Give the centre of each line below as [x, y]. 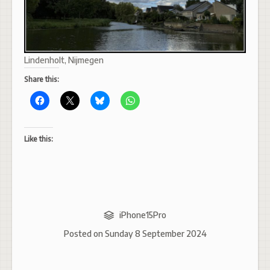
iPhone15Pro [143, 215]
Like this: [39, 139]
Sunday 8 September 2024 [155, 234]
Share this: [42, 79]
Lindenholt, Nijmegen [64, 60]
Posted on [84, 234]
